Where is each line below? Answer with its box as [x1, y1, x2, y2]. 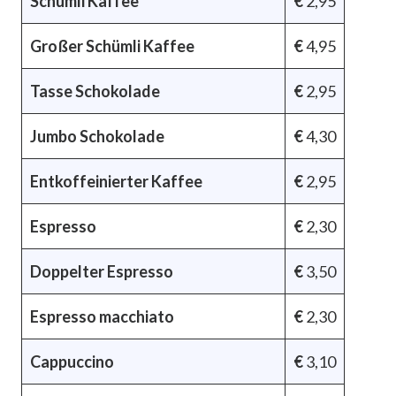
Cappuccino [30, 351, 114, 371]
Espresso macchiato [30, 306, 174, 326]
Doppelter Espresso [30, 261, 173, 281]
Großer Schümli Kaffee [30, 35, 194, 56]
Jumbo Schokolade [30, 126, 164, 146]
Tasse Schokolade [30, 80, 160, 101]
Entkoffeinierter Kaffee [30, 171, 202, 191]
